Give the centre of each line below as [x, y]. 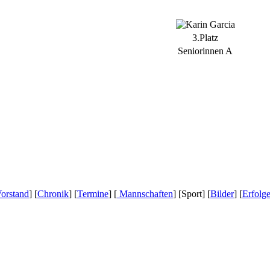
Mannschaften [145, 194]
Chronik [53, 194]
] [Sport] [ [192, 194]
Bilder [222, 194]
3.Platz [205, 37]
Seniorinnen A [205, 51]
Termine [93, 194]
